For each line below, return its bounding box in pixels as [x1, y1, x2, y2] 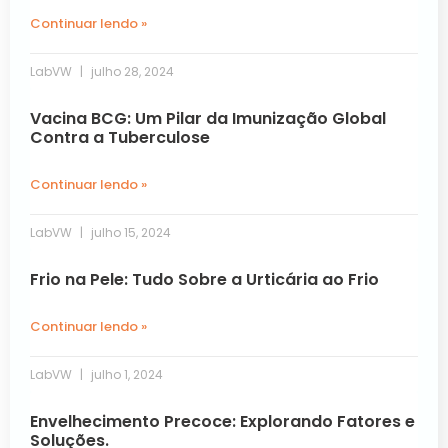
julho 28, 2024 [88, 62, 174, 80]
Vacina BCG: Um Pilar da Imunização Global [30, 106, 386, 130]
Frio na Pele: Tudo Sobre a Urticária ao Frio [30, 267, 379, 291]
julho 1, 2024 [88, 365, 163, 383]
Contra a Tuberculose [30, 125, 210, 149]
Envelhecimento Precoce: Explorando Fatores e [30, 409, 415, 433]
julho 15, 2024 [88, 223, 171, 241]
